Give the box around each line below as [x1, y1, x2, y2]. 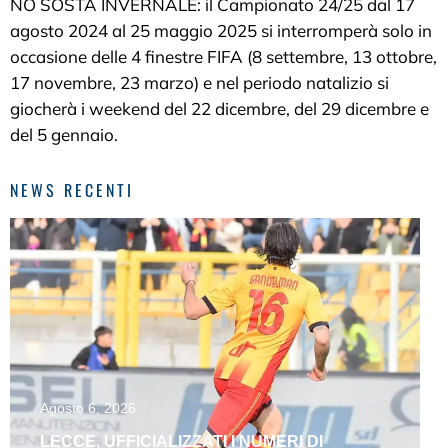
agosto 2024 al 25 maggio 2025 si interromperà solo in [10, 19, 432, 41]
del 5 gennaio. [10, 123, 118, 145]
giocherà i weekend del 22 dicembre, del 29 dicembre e [10, 97, 429, 119]
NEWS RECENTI [10, 178, 134, 203]
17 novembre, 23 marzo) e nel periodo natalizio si [10, 71, 389, 93]
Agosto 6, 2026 [40, 400, 136, 417]
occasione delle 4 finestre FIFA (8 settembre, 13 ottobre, [10, 45, 437, 67]
